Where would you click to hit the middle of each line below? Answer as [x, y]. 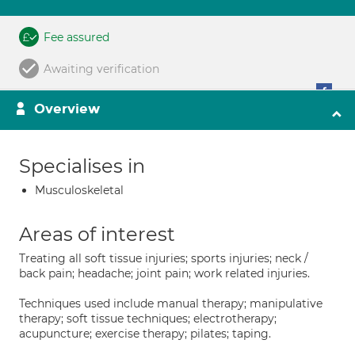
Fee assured [76, 37]
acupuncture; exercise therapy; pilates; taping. [145, 334]
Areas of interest [97, 234]
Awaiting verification [101, 69]
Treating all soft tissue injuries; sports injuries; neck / [164, 258]
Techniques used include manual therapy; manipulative [171, 303]
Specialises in [82, 166]
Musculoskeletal [79, 190]
